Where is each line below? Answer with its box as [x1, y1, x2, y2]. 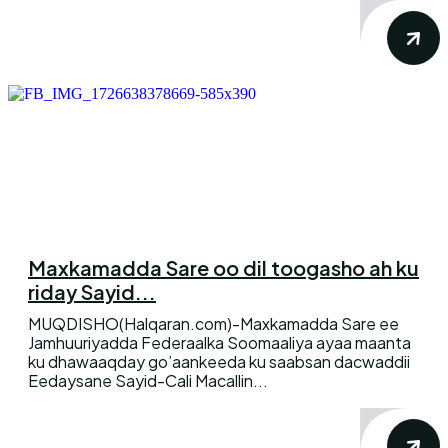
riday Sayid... [28, 278, 156, 304]
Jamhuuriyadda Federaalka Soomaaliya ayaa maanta [28, 331, 411, 353]
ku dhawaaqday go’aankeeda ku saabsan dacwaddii [28, 350, 410, 372]
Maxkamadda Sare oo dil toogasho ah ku [28, 254, 419, 280]
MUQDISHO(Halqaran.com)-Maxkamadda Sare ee [28, 312, 399, 334]
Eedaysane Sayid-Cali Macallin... [28, 369, 268, 391]
